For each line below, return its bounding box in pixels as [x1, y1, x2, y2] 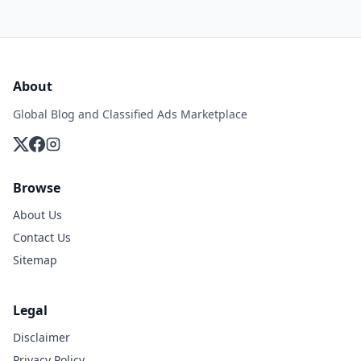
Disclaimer [13, 330, 70, 345]
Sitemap [13, 252, 57, 268]
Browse [13, 179, 60, 197]
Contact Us [13, 230, 71, 245]
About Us [13, 207, 62, 222]
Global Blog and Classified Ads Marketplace [13, 106, 247, 122]
